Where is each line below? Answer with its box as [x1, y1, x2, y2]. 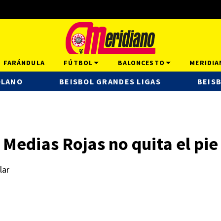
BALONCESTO [117, 58, 165, 67]
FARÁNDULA [3, 58, 45, 67]
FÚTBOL [64, 58, 93, 67]
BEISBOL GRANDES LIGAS [59, 76, 161, 86]
